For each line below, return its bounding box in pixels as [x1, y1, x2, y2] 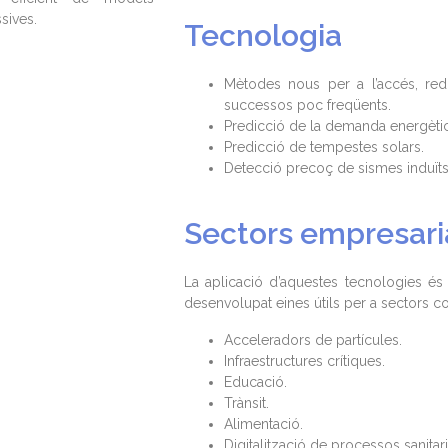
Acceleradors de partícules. [223, 332, 402, 349]
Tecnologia [183, 18, 342, 54]
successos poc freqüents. [223, 97, 391, 114]
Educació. [223, 374, 287, 391]
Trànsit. [223, 395, 269, 412]
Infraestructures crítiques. [223, 353, 385, 370]
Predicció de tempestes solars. [223, 139, 424, 156]
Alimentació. [223, 416, 303, 433]
